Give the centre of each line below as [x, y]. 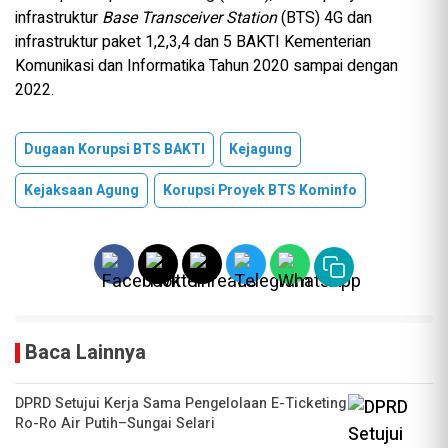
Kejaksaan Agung [81, 191]
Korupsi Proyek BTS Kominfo [260, 191]
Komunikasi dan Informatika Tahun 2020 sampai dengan [206, 66]
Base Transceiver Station [191, 18]
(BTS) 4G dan [326, 18]
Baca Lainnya [85, 353]
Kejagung [260, 150]
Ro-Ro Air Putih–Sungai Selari [115, 424]
